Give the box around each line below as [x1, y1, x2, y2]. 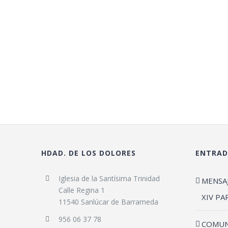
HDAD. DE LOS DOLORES [41, 148, 136, 158]
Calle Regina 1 [58, 185, 105, 195]
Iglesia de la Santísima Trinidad [58, 174, 160, 183]
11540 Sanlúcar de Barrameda [58, 197, 158, 207]
